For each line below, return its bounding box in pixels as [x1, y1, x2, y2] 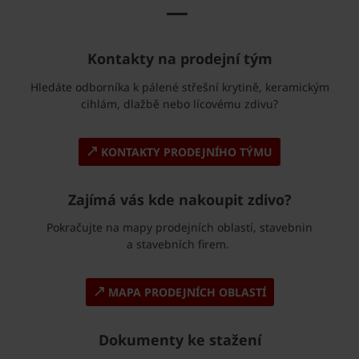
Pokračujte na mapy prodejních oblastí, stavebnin [46, 220, 313, 236]
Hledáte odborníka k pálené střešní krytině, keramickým [30, 79, 329, 95]
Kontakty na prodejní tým [87, 49, 272, 69]
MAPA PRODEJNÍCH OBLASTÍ [104, 284, 266, 301]
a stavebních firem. [127, 236, 232, 252]
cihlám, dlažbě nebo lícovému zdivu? [81, 95, 278, 111]
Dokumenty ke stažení [98, 330, 261, 350]
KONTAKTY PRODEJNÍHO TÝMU [98, 143, 272, 159]
